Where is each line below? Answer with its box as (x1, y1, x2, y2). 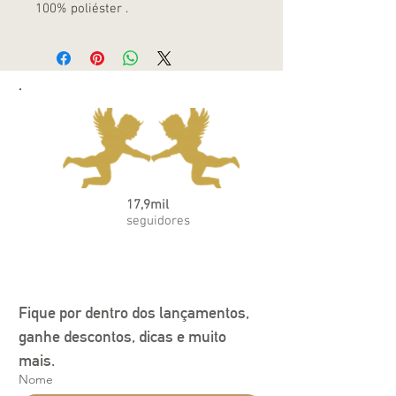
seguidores (126, 213, 190, 230)
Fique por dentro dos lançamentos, (19, 303, 249, 323)
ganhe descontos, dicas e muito (19, 327, 226, 346)
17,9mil (126, 197, 169, 214)
